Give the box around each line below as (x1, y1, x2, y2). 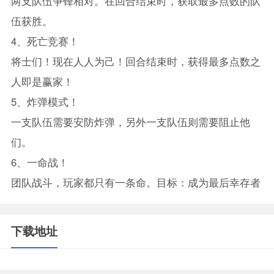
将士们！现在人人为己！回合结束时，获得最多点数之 (10, 54, 261, 69)
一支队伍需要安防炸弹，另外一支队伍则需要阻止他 (10, 114, 250, 130)
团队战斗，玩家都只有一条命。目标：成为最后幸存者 (10, 175, 261, 190)
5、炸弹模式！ (10, 94, 79, 109)
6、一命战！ (10, 155, 68, 170)
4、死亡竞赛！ (10, 34, 79, 49)
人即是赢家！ (10, 74, 73, 89)
